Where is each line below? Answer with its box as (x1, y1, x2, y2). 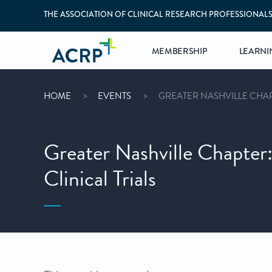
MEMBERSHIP (151, 45, 208, 58)
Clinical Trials (44, 162, 156, 195)
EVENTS (98, 89, 132, 103)
